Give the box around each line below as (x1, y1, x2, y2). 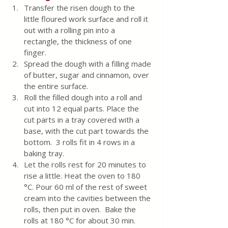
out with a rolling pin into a (24, 25, 117, 36)
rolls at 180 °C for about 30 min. (24, 215, 137, 226)
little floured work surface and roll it (24, 14, 150, 24)
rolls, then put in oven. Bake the (24, 204, 138, 215)
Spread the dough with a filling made (24, 59, 153, 69)
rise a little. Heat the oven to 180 (24, 170, 142, 181)
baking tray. (24, 148, 64, 159)
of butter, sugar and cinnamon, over (24, 70, 151, 80)
